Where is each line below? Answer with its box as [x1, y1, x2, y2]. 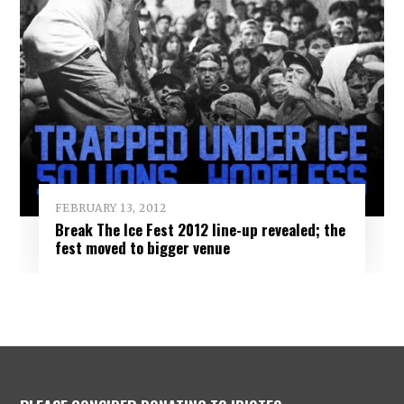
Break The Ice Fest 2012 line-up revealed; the [54, 218, 345, 242]
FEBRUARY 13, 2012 [54, 200, 167, 215]
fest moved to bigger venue [54, 236, 230, 260]
